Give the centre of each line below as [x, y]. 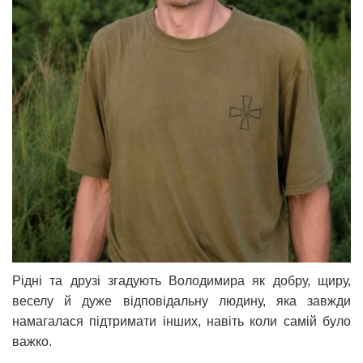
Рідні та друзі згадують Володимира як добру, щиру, [181, 281]
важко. [34, 342]
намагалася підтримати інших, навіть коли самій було [181, 322]
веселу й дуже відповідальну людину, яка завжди [181, 301]
